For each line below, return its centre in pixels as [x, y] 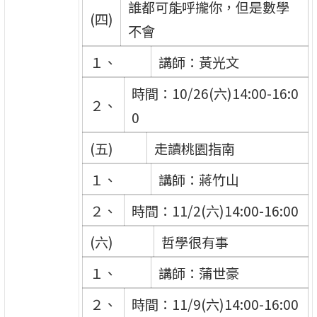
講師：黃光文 [198, 62]
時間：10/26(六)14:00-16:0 [215, 93]
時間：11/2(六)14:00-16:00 [215, 211]
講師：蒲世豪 [198, 273]
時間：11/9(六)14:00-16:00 [215, 304]
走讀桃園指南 [194, 148]
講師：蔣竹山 [198, 179]
